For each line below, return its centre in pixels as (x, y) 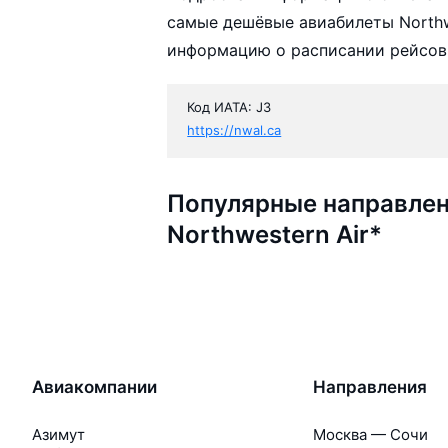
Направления (370, 386)
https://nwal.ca (234, 129)
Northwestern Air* (275, 234)
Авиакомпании (94, 386)
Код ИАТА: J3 (229, 106)
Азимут (58, 434)
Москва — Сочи (370, 434)
